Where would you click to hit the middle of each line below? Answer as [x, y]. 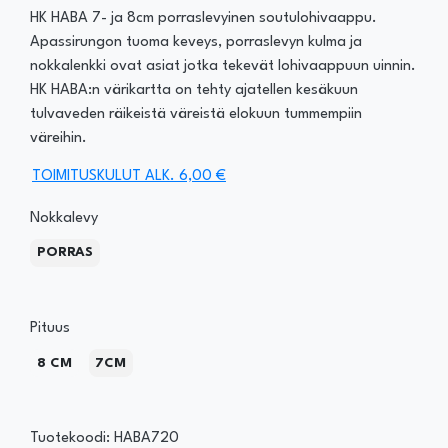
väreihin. [58, 138]
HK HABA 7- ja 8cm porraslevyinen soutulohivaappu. [203, 18]
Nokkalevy [64, 218]
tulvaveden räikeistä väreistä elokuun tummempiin [196, 114]
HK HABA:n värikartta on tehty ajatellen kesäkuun [194, 90]
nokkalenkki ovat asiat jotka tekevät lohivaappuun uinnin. [223, 66]
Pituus [50, 328]
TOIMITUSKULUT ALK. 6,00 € [129, 176]
